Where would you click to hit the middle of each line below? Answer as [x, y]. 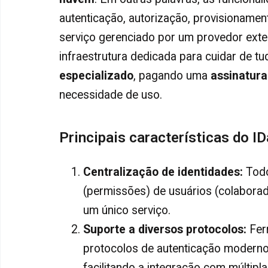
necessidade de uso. [111, 95]
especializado [96, 75]
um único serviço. [127, 211]
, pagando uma [172, 75]
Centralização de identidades [162, 172]
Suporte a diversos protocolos [163, 230]
